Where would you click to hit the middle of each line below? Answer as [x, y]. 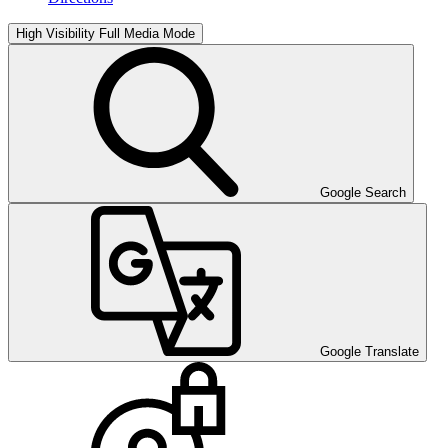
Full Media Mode [147, 33]
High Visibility [55, 33]
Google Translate [369, 351]
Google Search [363, 192]
